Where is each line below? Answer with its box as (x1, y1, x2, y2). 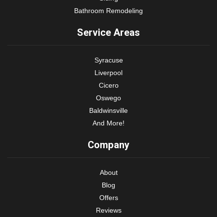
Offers (99, 193, 118, 201)
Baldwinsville (89, 106, 128, 114)
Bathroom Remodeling (74, 6, 143, 15)
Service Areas (77, 25, 140, 40)
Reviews (95, 206, 122, 214)
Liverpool (94, 68, 123, 77)
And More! (93, 119, 124, 127)
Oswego (96, 93, 121, 102)
